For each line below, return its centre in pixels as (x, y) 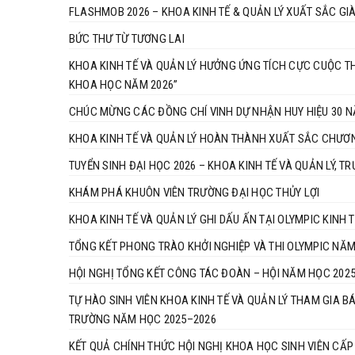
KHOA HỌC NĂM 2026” (124, 84)
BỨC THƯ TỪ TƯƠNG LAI (127, 38)
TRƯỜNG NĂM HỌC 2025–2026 (143, 319)
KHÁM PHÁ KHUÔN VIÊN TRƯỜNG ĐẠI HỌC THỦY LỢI (195, 192)
